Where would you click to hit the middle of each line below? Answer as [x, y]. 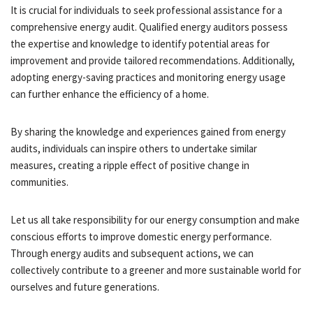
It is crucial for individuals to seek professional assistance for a [146, 10]
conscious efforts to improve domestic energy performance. [141, 236]
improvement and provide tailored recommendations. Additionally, [153, 60]
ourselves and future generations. [85, 286]
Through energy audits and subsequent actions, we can [132, 253]
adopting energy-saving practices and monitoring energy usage [148, 77]
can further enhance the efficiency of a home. [110, 94]
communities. [39, 182]
